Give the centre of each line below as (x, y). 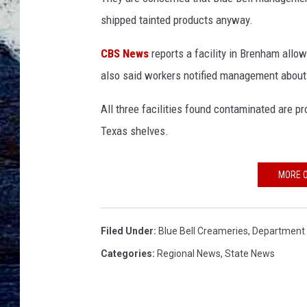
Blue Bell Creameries (203, 231)
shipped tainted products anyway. (177, 20)
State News (250, 254)
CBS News (125, 54)
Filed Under (127, 231)
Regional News (189, 254)
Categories (126, 254)
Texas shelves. (135, 131)
